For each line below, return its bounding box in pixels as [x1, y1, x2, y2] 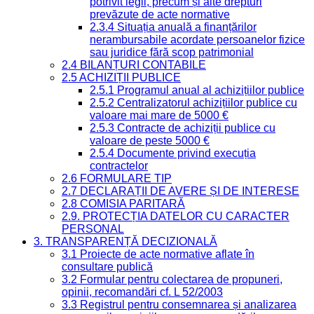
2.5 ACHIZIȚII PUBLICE [62, 71, 181, 83]
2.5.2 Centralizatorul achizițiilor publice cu [90, 96, 297, 109]
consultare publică [62, 260, 153, 273]
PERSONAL [62, 222, 124, 235]
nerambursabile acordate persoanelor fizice [90, 33, 305, 46]
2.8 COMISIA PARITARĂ [62, 197, 185, 210]
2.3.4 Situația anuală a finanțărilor [90, 20, 257, 33]
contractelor [90, 159, 148, 172]
